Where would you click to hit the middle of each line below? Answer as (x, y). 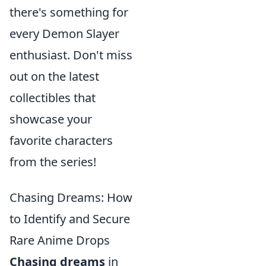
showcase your (51, 119)
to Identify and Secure (70, 218)
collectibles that (53, 97)
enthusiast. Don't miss (71, 55)
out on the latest (54, 76)
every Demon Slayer (64, 33)
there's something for (69, 12)
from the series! (53, 161)
